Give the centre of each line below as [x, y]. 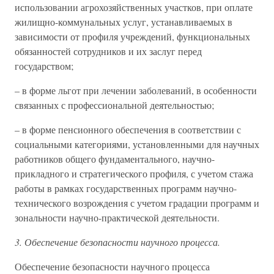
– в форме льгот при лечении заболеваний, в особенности [136, 90]
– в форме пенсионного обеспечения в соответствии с [128, 129]
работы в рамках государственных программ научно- [126, 188]
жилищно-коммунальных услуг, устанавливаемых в [124, 22]
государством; [44, 66]
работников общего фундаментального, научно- [115, 159]
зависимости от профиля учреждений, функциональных [132, 36]
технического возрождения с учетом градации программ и [137, 203]
